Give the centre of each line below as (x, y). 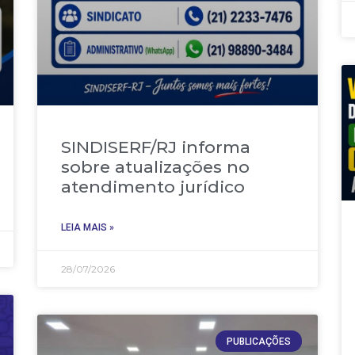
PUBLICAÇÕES (258, 341)
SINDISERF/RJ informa (155, 147)
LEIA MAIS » (87, 228)
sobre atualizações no (155, 167)
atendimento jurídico (153, 187)
